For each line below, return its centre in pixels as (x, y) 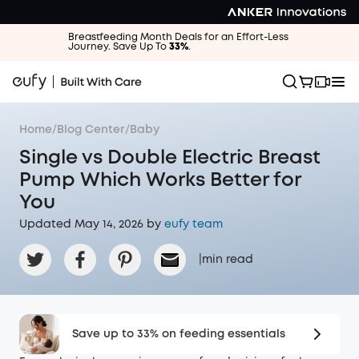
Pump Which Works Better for (160, 181)
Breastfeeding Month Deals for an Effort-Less (179, 37)
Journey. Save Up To (118, 47)
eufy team (194, 224)
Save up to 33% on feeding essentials (179, 334)
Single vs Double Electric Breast (170, 158)
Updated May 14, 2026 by (90, 224)
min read (228, 260)
